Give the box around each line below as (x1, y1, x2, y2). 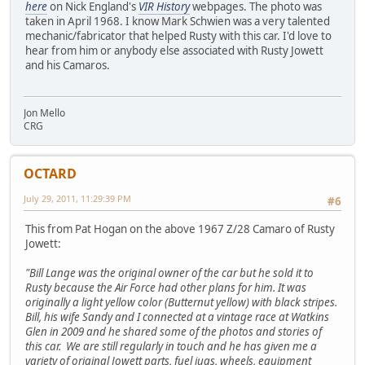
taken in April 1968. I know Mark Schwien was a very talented (25, 13, 330, 29)
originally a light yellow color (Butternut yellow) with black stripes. (25, 295, 340, 310)
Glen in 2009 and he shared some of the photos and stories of (25, 324, 322, 340)
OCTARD (24, 164, 77, 182)
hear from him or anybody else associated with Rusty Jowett (25, 42, 323, 58)
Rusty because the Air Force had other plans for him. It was (25, 280, 306, 296)
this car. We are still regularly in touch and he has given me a (25, 339, 317, 354)
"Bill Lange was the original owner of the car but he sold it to (25, 266, 314, 281)
